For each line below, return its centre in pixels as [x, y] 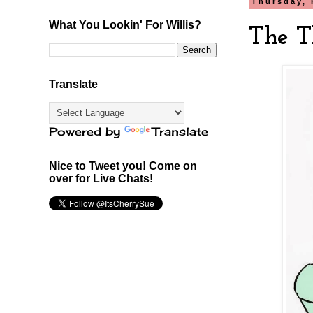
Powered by [87, 131]
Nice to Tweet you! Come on [123, 166]
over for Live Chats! [101, 178]
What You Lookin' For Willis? [125, 24]
